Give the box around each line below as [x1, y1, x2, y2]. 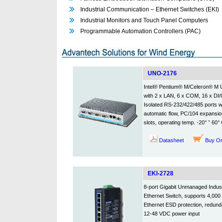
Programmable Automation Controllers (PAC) [80, 28, 201, 35]
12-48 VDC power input [144, 211, 200, 217]
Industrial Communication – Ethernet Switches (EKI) [80, 6, 219, 13]
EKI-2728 [148, 170, 173, 177]
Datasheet [159, 137, 184, 143]
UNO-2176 [148, 70, 177, 77]
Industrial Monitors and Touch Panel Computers [80, 17, 208, 24]
